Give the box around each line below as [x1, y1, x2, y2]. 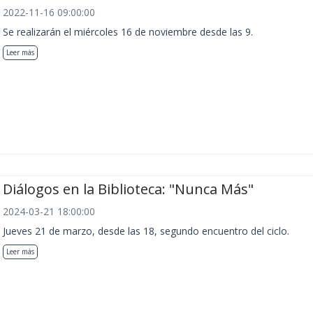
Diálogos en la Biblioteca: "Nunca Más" [3, 180, 254, 199]
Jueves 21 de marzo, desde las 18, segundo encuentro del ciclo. [3, 224, 289, 238]
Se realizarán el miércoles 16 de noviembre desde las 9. [3, 25, 253, 38]
